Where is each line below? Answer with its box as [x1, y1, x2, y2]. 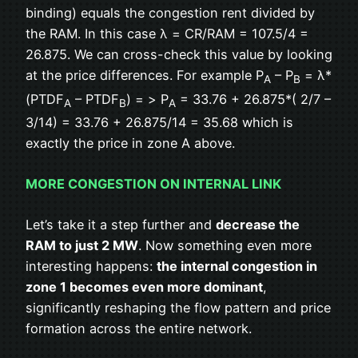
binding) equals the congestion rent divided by [26, 5, 315, 22]
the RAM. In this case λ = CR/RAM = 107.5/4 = [26, 26, 308, 42]
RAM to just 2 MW [26, 237, 138, 254]
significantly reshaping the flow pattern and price [26, 300, 331, 316]
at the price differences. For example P [26, 67, 264, 84]
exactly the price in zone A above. [26, 134, 235, 151]
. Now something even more [138, 237, 312, 254]
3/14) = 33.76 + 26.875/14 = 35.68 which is [26, 113, 293, 130]
